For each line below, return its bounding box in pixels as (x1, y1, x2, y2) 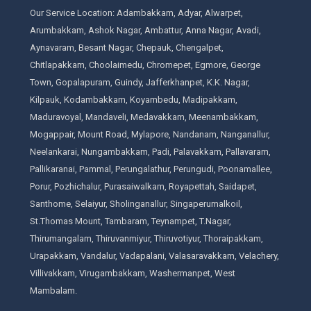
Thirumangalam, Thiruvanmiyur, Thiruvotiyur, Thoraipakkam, (29, 233, 263, 244)
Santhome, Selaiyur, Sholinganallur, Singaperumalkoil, (29, 198, 242, 209)
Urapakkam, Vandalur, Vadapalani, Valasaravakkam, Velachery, (29, 250, 279, 261)
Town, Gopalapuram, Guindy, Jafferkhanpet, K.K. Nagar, (29, 76, 250, 87)
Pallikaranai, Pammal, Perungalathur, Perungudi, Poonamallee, (29, 163, 272, 174)
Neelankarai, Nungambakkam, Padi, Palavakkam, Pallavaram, (29, 146, 271, 157)
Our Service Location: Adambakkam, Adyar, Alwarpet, (29, 7, 243, 18)
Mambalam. (29, 285, 77, 296)
